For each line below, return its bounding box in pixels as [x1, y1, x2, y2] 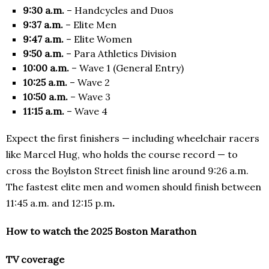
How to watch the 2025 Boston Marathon [6, 225, 196, 238]
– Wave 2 [67, 76, 110, 89]
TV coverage [6, 253, 64, 266]
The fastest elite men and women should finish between [6, 181, 261, 193]
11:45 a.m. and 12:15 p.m [6, 197, 112, 210]
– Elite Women [64, 33, 132, 46]
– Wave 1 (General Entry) [69, 62, 184, 74]
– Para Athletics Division [64, 47, 177, 60]
